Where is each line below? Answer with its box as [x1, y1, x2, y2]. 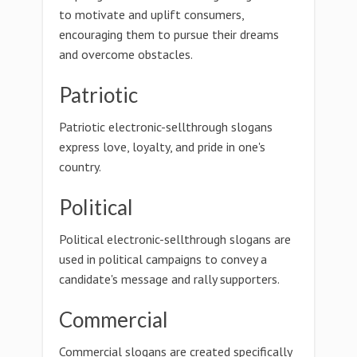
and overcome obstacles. [59, 46, 193, 62]
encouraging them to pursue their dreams [59, 26, 279, 42]
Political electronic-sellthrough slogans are [59, 231, 291, 247]
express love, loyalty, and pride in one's [59, 139, 265, 155]
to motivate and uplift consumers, [59, 6, 244, 22]
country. [59, 159, 101, 175]
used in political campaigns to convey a [59, 251, 267, 267]
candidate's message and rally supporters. [59, 271, 280, 287]
